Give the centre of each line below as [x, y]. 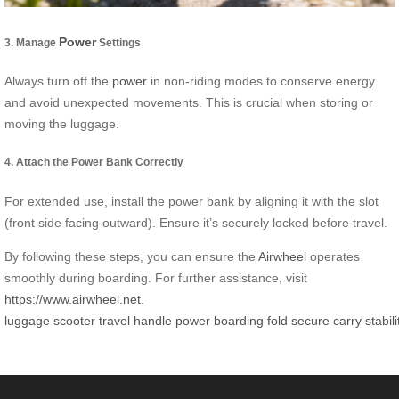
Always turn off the [58, 81]
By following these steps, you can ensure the [131, 256]
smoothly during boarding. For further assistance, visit [156, 277]
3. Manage [32, 42]
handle [153, 320]
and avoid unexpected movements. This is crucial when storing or [189, 102]
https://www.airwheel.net [73, 299]
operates [333, 256]
